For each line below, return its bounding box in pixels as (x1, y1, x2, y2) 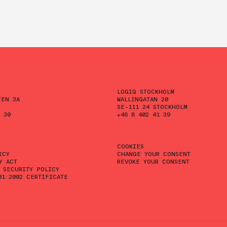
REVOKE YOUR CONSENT (117, 157, 190, 166)
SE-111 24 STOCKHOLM (117, 102, 187, 111)
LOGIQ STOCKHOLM (117, 87, 174, 96)
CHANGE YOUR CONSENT (117, 149, 191, 158)
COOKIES (117, 142, 144, 150)
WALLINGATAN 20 (117, 95, 168, 103)
